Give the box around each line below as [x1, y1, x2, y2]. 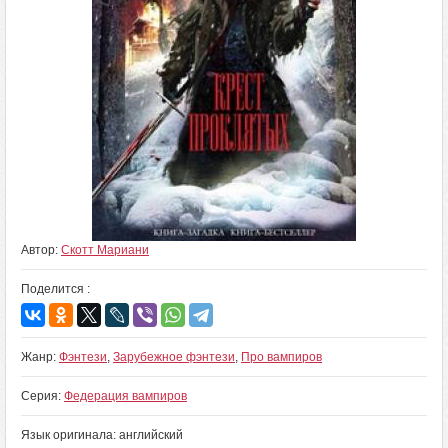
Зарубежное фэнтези [113, 350, 235, 364]
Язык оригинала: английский [21, 428, 183, 442]
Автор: [21, 243, 61, 257]
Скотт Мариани [61, 243, 149, 257]
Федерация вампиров [64, 389, 187, 403]
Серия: [21, 389, 64, 403]
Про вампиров [241, 350, 322, 364]
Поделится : [21, 282, 90, 296]
